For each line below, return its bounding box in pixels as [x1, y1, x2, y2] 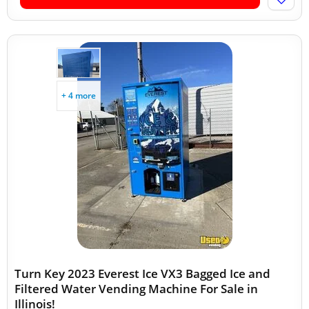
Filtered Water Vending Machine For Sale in [14, 281, 258, 297]
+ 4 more [61, 90, 96, 101]
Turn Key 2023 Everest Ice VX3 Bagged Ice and [14, 266, 270, 281]
